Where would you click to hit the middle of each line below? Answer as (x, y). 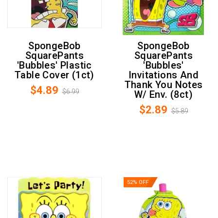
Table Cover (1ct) (54, 75)
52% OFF (138, 182)
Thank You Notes (163, 85)
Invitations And (163, 75)
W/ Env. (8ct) (163, 95)
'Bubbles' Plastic (54, 65)
